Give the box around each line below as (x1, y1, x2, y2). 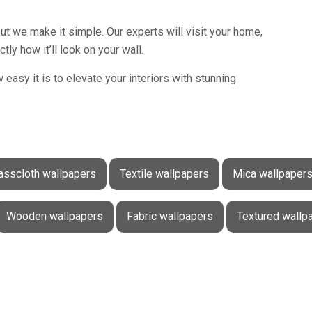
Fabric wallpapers (126, 210, 213, 224)
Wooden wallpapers (6, 210, 103, 224)
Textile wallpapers (119, 167, 209, 181)
